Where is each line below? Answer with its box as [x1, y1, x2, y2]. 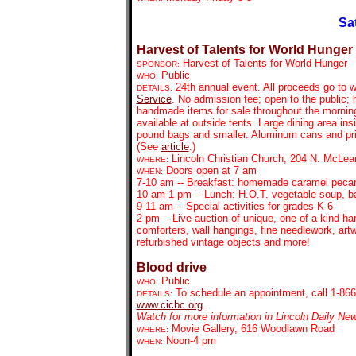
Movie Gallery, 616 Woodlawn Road [171, 323, 335, 335]
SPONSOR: [136, 60, 180, 68]
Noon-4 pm [165, 335, 216, 346]
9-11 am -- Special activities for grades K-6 [136, 200, 333, 212]
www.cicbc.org [136, 299, 203, 311]
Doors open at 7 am [165, 164, 257, 176]
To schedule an [172, 287, 249, 299]
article [161, 141, 189, 153]
